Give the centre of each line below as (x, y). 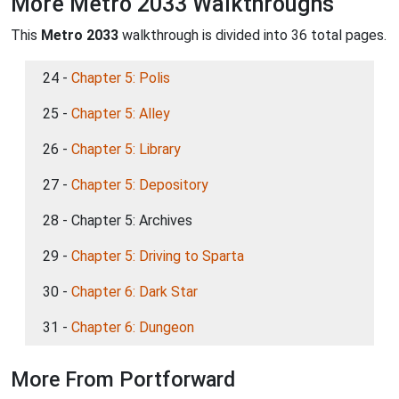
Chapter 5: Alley (121, 114)
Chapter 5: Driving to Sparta (158, 256)
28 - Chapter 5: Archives (118, 221)
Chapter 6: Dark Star (134, 292)
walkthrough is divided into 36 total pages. (252, 36)
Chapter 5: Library (126, 150)
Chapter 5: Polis (121, 78)
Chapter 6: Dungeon (133, 328)
